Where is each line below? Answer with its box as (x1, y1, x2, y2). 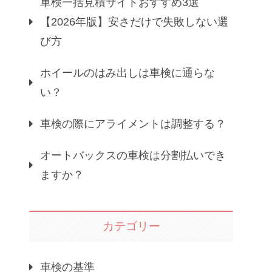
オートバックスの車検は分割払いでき (40, 149, 226, 162)
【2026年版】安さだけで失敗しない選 (40, 16, 228, 29)
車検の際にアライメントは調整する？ (40, 118, 226, 131)
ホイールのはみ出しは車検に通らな (40, 67, 215, 80)
